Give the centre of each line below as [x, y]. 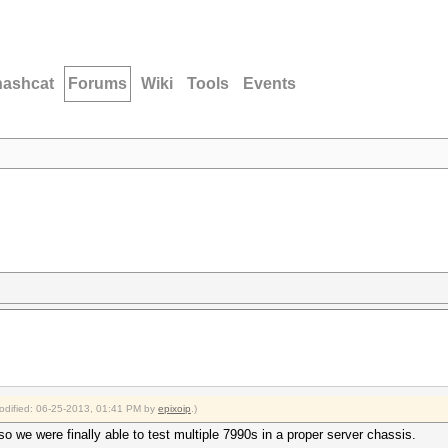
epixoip [174, 409]
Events [269, 83]
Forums [97, 83]
